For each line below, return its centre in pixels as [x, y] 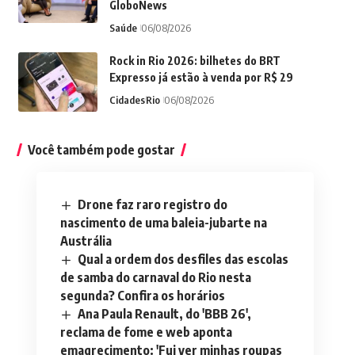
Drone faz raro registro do [153, 204]
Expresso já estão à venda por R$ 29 [201, 77]
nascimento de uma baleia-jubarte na [163, 223]
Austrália [86, 241]
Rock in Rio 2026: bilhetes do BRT [195, 61]
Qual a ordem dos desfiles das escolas [183, 260]
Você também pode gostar [101, 150]
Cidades [127, 100]
